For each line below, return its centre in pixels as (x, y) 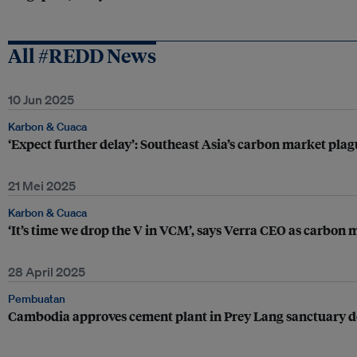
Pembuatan (37, 299)
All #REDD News (82, 55)
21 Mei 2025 (42, 186)
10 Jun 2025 (41, 100)
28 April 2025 (47, 272)
